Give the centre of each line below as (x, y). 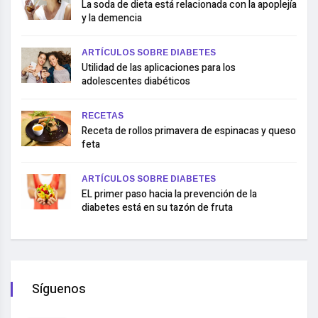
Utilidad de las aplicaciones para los (159, 68)
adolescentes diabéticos (136, 82)
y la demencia (112, 18)
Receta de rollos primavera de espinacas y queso (189, 131)
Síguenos (59, 290)
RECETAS (103, 116)
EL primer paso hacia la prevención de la (169, 194)
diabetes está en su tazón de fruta (157, 208)
